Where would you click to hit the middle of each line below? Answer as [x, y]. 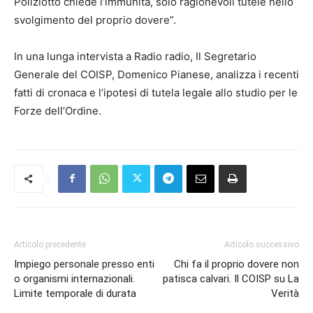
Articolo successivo [262, 244]
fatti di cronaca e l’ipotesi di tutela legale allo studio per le [156, 92]
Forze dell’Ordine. [58, 110]
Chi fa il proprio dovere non [236, 264]
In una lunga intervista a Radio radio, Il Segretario [135, 56]
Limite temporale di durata [75, 293]
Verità [285, 293]
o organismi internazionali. [74, 278]
